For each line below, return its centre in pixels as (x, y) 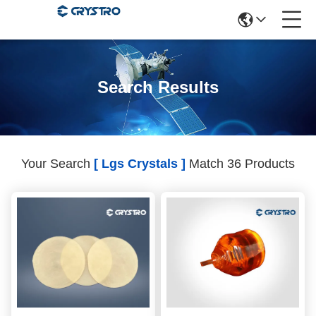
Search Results (158, 87)
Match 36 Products (240, 164)
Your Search (57, 164)
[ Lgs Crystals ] (140, 164)
